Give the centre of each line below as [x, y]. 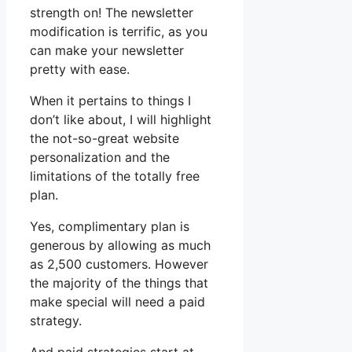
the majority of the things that [119, 283]
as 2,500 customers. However [119, 264]
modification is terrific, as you [119, 32]
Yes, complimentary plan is [110, 227]
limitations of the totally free [115, 176]
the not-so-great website [104, 139]
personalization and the [100, 158]
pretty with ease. [80, 70]
